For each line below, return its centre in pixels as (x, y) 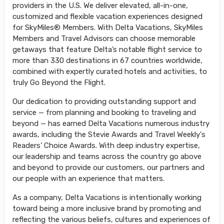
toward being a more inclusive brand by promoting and (107, 209)
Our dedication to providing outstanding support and (104, 102)
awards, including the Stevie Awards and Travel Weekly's (109, 135)
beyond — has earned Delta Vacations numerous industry (111, 124)
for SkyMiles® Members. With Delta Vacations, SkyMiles (108, 28)
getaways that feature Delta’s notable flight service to (107, 50)
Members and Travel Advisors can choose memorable (104, 39)
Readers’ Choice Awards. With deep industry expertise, (106, 146)
